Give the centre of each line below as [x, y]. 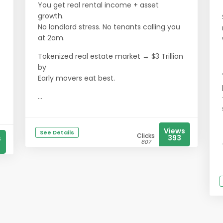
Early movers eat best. [76, 78]
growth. [51, 16]
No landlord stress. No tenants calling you [109, 27]
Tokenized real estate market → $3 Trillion [111, 56]
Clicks [146, 136]
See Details [57, 132]
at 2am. [51, 38]
